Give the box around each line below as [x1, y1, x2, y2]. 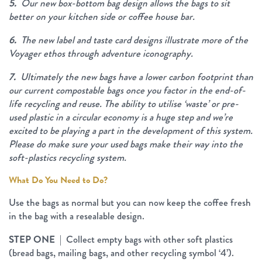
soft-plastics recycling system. [9, 150, 126, 165]
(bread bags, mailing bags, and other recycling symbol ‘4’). [9, 245, 234, 260]
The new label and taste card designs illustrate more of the [16, 32, 248, 47]
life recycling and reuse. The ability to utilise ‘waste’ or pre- [9, 96, 239, 111]
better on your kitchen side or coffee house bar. [9, 9, 195, 24]
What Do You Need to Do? [9, 173, 108, 187]
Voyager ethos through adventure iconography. [9, 46, 193, 61]
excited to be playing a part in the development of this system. [9, 123, 253, 138]
